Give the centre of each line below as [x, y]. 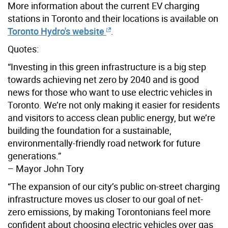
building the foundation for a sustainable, [90, 130]
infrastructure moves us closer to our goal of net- [105, 199]
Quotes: [23, 49]
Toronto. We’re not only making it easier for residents [114, 105]
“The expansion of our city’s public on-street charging [114, 186]
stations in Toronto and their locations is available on [113, 18]
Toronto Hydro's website [56, 31]
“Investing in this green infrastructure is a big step [107, 66]
